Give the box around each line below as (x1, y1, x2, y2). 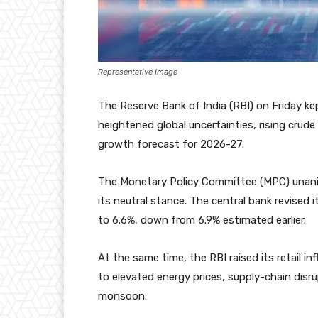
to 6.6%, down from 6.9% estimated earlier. (98, 213, 306, 226)
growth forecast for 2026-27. (98, 137, 244, 150)
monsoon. (98, 289, 147, 302)
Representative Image (98, 66, 177, 77)
